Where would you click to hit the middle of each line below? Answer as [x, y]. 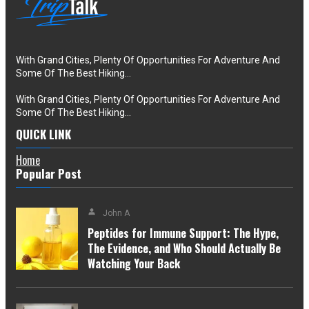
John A [116, 213]
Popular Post [49, 173]
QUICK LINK [43, 134]
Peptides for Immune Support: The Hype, [183, 233]
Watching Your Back [134, 263]
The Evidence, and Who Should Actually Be [184, 248]
